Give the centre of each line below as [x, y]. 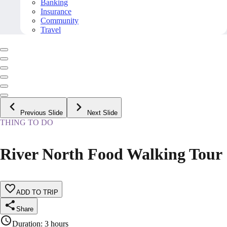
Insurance [56, 12]
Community [60, 21]
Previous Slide [42, 113]
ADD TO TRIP [37, 193]
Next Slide [102, 113]
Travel [51, 30]
